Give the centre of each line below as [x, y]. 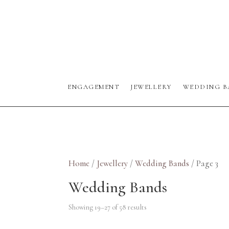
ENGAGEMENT [94, 87]
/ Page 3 [204, 164]
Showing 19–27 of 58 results [108, 208]
